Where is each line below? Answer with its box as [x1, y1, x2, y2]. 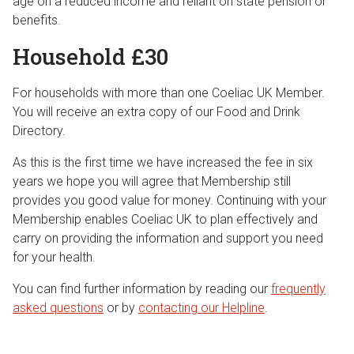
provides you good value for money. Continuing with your [13, 193, 326, 208]
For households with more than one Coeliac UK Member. [13, 85, 325, 100]
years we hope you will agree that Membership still [13, 174, 291, 189]
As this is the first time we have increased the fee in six [13, 155, 313, 170]
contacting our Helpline [138, 300, 265, 315]
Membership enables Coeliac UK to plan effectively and [13, 212, 318, 227]
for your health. [13, 250, 96, 265]
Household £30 [13, 42, 168, 71]
